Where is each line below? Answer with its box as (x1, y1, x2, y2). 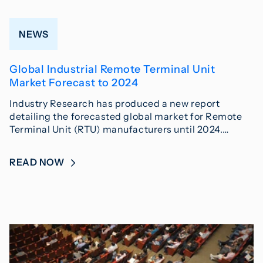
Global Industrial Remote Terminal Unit (9, 63, 215, 76)
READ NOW (9, 156, 66, 168)
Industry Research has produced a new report (9, 97, 220, 110)
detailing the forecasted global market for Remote (9, 110, 242, 123)
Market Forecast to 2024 (9, 76, 139, 90)
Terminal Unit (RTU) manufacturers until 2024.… (9, 123, 229, 136)
